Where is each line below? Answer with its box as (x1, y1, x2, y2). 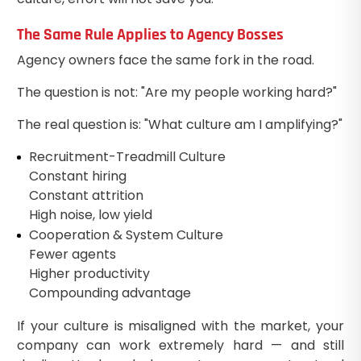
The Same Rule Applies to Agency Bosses (16, 23, 284, 45)
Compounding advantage (28, 283, 191, 302)
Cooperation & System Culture (28, 225, 223, 244)
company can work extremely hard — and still (16, 335, 345, 355)
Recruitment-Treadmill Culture (28, 147, 226, 166)
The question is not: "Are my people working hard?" (16, 82, 337, 102)
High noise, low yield (28, 205, 152, 224)
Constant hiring (28, 166, 127, 185)
